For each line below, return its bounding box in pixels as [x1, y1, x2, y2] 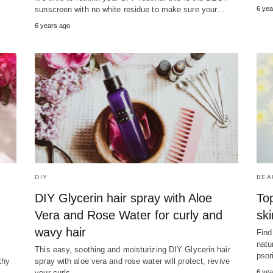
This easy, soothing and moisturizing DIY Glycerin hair [35, 245, 230, 255]
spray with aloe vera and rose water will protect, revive [35, 257, 230, 266]
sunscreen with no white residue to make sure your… [35, 5, 225, 15]
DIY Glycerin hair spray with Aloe [35, 191, 213, 205]
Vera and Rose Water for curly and [35, 208, 223, 222]
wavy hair [35, 225, 87, 239]
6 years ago [35, 22, 71, 30]
